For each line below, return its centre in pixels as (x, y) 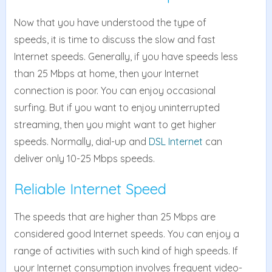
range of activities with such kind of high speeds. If (126, 251)
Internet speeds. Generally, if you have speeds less (126, 57)
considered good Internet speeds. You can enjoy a (126, 234)
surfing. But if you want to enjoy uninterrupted (117, 108)
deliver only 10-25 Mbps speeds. (84, 159)
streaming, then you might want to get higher (115, 125)
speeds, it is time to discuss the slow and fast (114, 40)
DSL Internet (175, 142)
